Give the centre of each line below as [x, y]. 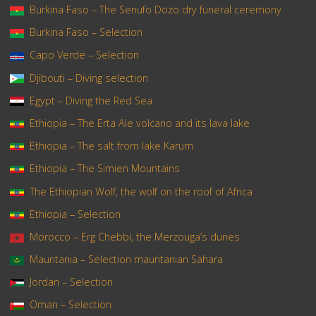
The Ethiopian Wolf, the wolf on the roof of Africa [141, 191]
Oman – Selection [70, 305]
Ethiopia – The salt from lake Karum [111, 146]
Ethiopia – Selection [75, 214]
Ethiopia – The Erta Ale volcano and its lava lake [139, 123]
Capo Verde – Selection [84, 55]
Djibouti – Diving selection [89, 78]
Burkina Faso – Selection [86, 32]
